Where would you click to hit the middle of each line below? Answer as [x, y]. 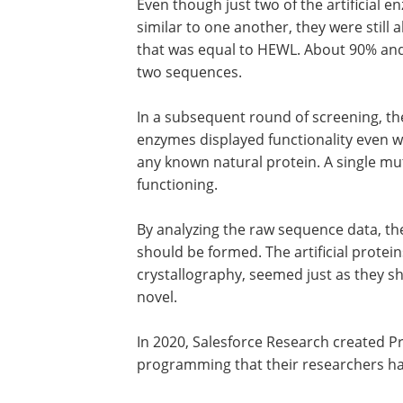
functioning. [177, 184]
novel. [157, 297]
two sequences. [189, 72]
